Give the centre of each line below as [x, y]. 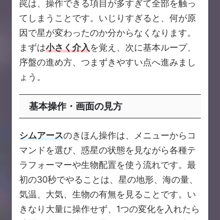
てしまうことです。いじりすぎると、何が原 [108, 18]
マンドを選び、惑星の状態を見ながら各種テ [108, 150]
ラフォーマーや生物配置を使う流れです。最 [108, 165]
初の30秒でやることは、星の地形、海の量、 [109, 180]
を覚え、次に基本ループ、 [143, 48]
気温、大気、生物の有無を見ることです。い [108, 194]
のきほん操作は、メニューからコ [130, 136]
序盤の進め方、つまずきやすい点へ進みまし [108, 62]
